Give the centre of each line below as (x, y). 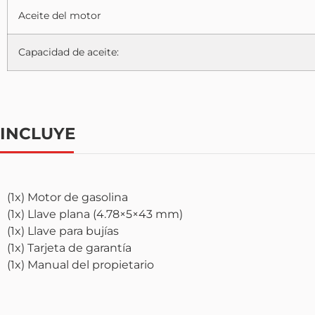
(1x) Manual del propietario (81, 264)
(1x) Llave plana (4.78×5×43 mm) (95, 214)
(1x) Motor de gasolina (67, 197)
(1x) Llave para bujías (63, 231)
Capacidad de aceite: (69, 52)
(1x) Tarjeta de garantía (69, 247)
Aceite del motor (60, 15)
